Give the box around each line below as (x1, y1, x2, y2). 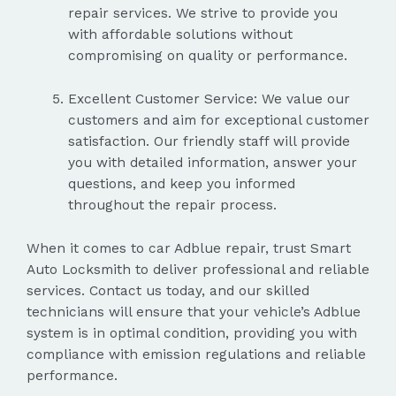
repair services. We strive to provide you (67, 5, 338, 22)
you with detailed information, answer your (67, 155, 357, 171)
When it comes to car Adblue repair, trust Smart (27, 240, 351, 256)
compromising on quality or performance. (67, 48, 347, 65)
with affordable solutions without (67, 27, 293, 43)
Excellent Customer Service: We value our (67, 91, 350, 108)
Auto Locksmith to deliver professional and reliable (27, 261, 369, 278)
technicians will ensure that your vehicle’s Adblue (27, 303, 361, 320)
